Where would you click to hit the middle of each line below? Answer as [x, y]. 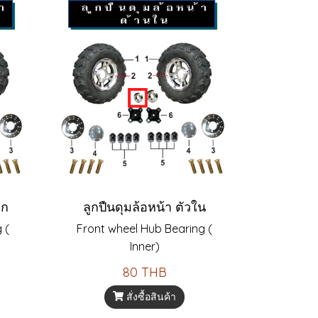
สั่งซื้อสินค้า [152, 296]
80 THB [144, 272]
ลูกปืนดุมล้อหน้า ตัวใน [144, 207]
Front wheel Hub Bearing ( [144, 228]
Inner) [144, 246]
